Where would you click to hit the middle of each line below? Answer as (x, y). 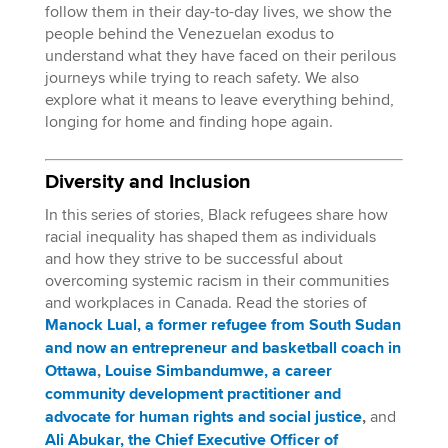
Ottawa (70, 371)
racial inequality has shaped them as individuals (210, 237)
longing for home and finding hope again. (188, 122)
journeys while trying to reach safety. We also (201, 78)
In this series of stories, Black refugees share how (216, 215)
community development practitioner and (192, 394)
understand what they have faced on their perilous (220, 56)
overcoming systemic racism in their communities (216, 281)
